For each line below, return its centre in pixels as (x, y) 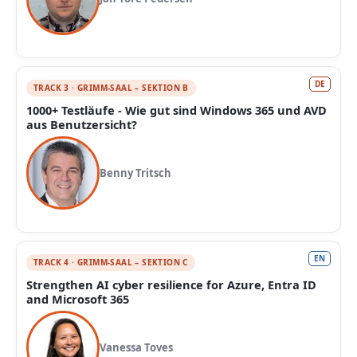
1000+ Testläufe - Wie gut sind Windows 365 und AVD (177, 110)
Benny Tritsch (135, 173)
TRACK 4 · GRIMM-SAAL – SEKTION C (111, 262)
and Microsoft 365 (78, 299)
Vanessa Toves (136, 347)
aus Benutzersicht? (82, 124)
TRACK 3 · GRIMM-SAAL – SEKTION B (111, 88)
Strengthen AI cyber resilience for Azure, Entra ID (171, 284)
